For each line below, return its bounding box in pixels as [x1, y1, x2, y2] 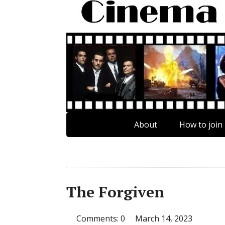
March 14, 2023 [135, 213, 192, 224]
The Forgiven [66, 182, 164, 202]
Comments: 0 [76, 213, 125, 224]
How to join [179, 119, 222, 130]
